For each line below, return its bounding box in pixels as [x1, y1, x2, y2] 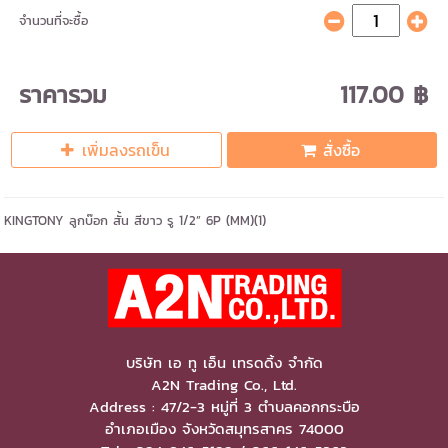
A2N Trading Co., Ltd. [151, 374, 297, 397]
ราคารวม [19, 77, 108, 113]
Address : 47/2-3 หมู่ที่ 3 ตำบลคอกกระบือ [88, 396, 360, 419]
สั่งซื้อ [323, 138, 361, 163]
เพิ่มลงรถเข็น [82, 138, 171, 163]
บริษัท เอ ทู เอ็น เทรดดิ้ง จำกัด [125, 352, 323, 375]
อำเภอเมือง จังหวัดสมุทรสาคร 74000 [104, 418, 344, 441]
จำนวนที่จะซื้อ [19, 11, 89, 31]
